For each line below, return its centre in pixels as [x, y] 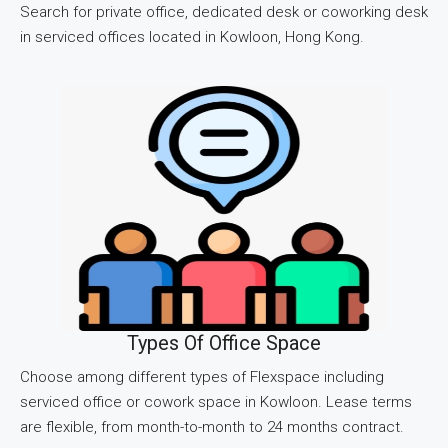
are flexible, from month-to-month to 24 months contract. [212, 426]
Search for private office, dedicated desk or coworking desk [224, 11]
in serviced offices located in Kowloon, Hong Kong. [192, 36]
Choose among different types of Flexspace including [202, 376]
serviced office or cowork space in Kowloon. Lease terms [216, 401]
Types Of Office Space [224, 342]
